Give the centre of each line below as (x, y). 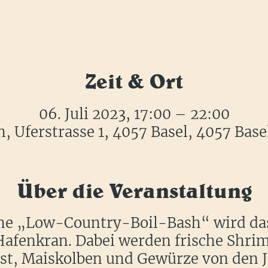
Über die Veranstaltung (134, 190)
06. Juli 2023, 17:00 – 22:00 (134, 114)
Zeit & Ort (134, 81)
